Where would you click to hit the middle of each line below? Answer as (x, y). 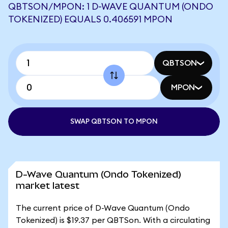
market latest (48, 186)
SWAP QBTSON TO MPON (114, 122)
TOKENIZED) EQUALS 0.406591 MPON (90, 19)
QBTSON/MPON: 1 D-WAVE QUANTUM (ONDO (111, 7)
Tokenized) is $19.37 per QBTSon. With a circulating (113, 220)
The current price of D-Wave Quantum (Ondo (103, 208)
